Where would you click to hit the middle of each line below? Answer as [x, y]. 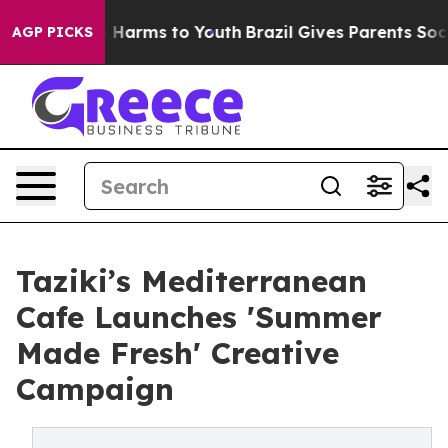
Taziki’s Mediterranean [191, 281]
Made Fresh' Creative [177, 353]
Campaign [95, 389]
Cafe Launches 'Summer [199, 317]
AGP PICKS [52, 32]
